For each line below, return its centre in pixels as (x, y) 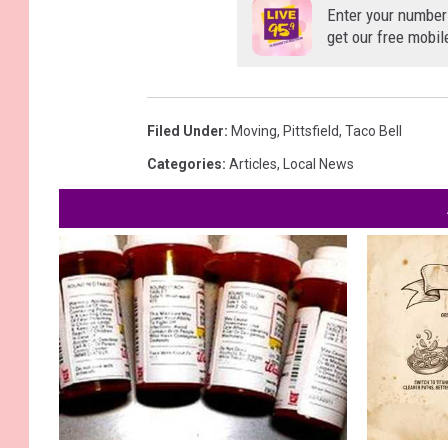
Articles (253, 164)
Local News (318, 164)
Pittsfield (311, 131)
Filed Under (185, 131)
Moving (254, 131)
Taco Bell (373, 131)
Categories (184, 164)
